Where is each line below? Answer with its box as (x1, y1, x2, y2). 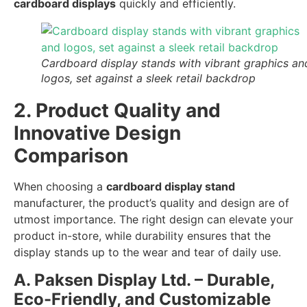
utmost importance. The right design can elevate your (14, 212, 293, 227)
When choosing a (14, 180, 106, 194)
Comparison (14, 144, 128, 168)
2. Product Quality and (14, 99, 221, 123)
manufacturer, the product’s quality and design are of (14, 196, 289, 210)
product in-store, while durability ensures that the (14, 229, 271, 243)
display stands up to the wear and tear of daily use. (14, 245, 281, 260)
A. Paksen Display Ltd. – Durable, (14, 269, 274, 290)
